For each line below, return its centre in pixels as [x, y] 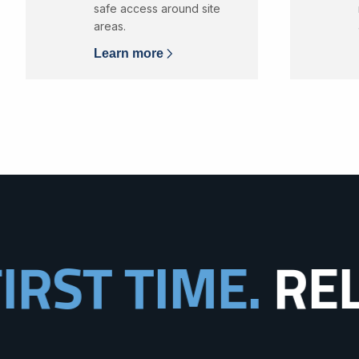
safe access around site [157, 8]
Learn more [128, 53]
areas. [109, 26]
